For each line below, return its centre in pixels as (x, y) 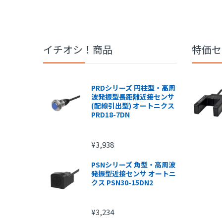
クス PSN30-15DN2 (122, 182)
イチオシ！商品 (78, 50)
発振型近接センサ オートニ (133, 173)
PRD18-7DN (110, 115)
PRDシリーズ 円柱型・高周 (133, 88)
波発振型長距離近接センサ (133, 97)
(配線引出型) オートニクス (133, 106)
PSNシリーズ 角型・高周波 (133, 164)
